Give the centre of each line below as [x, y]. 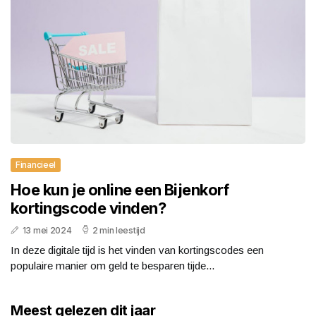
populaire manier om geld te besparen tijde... [113, 266]
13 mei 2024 [47, 231]
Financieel [36, 165]
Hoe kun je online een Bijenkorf [120, 190]
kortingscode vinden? [88, 208]
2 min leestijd [119, 231]
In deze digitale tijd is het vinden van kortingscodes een [137, 250]
